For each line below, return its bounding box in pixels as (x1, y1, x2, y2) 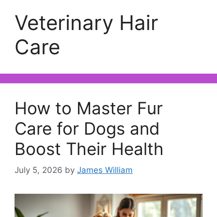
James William (77, 165, 133, 175)
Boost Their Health (15, 138, 164, 159)
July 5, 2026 (15, 165, 62, 175)
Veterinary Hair (15, 10, 158, 35)
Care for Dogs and (15, 118, 160, 139)
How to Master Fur (15, 97, 163, 118)
